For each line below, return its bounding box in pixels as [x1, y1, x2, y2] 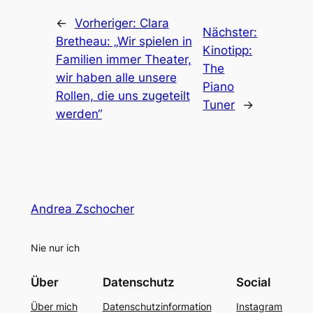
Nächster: [203, 24, 258, 39]
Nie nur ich [30, 241, 80, 254]
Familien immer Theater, [55, 52, 191, 66]
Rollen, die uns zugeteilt [55, 88, 190, 103]
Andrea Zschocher [30, 202, 134, 217]
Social [236, 275, 271, 289]
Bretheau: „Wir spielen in [55, 34, 192, 48]
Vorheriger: [74, 15, 140, 30]
